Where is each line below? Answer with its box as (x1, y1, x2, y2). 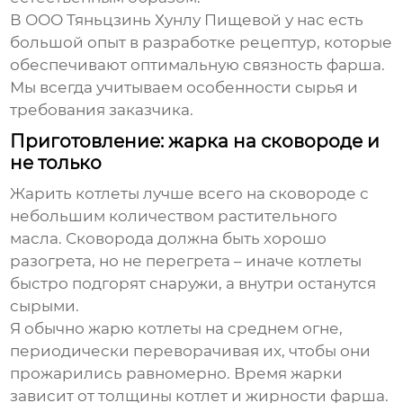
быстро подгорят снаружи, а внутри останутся (10, 274, 377, 293)
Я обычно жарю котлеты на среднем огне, (10, 319, 344, 338)
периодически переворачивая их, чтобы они (10, 342, 372, 361)
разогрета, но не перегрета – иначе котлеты (10, 252, 363, 271)
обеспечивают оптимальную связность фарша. (10, 56, 386, 75)
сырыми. (10, 297, 80, 316)
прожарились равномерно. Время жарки (10, 364, 344, 383)
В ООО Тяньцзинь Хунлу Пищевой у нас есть (10, 11, 364, 30)
